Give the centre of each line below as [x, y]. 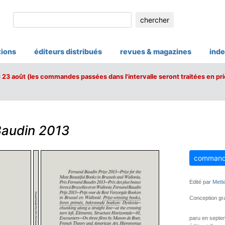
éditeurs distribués [68, 51]
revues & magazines [156, 51]
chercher [154, 20]
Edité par [201, 182]
